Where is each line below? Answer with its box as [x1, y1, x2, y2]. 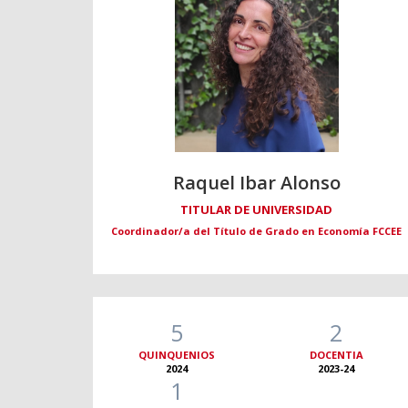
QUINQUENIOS [138, 348, 216, 362]
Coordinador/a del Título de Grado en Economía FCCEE [111, 224, 403, 239]
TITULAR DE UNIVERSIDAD [180, 201, 333, 219]
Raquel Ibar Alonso [172, 170, 341, 196]
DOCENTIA [309, 348, 363, 362]
